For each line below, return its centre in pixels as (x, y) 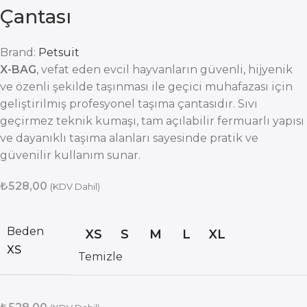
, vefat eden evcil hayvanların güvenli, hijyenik (164, 70)
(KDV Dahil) (75, 187)
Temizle (100, 257)
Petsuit (59, 53)
